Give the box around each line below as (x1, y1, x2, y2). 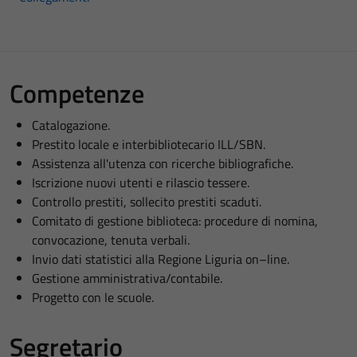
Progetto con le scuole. (32, 288, 154, 307)
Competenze (10, 74, 144, 112)
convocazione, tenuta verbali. (32, 230, 190, 249)
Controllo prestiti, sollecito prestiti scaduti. (32, 192, 261, 211)
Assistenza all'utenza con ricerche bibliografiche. (32, 154, 293, 173)
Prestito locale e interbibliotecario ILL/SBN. (32, 135, 265, 154)
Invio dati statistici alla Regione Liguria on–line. (32, 249, 289, 269)
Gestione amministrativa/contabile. (32, 269, 222, 288)
